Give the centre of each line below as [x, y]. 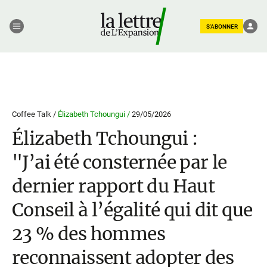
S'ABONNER [222, 26]
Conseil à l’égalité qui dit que [132, 210]
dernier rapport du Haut [114, 186]
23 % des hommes [89, 234]
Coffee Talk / [35, 114]
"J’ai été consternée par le [119, 162]
